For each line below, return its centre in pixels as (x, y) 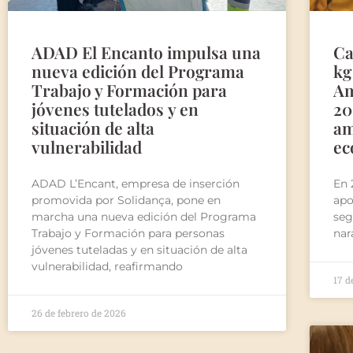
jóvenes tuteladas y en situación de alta (139, 249)
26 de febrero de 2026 (79, 312)
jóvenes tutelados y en (115, 108)
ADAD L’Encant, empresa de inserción (136, 183)
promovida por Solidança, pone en (126, 200)
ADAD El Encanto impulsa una (146, 52)
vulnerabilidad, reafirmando (107, 266)
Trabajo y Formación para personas (128, 233)
